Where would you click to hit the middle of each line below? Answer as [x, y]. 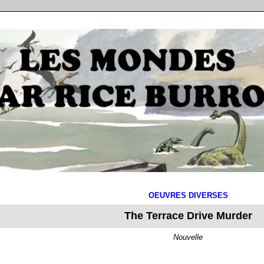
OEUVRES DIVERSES [188, 195]
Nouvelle [188, 237]
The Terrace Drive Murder [188, 216]
